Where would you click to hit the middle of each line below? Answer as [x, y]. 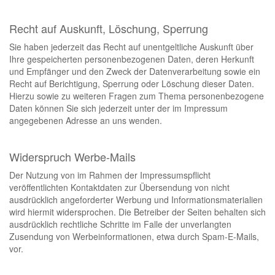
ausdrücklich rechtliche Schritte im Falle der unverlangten [120, 224]
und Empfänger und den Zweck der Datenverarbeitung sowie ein [135, 71]
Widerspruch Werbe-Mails [72, 157]
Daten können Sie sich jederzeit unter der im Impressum [118, 108]
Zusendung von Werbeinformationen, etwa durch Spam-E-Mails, [134, 236]
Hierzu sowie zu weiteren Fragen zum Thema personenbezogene [137, 96]
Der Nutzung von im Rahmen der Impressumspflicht [110, 175]
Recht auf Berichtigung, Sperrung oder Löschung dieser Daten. [132, 83]
